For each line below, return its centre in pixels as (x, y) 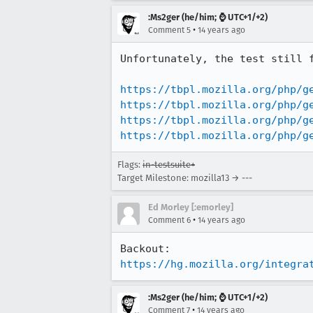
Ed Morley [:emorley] (191, 207)
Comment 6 (169, 220)
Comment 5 (169, 30)
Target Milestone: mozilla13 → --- (185, 178)
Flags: (130, 165)
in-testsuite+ (169, 165)
